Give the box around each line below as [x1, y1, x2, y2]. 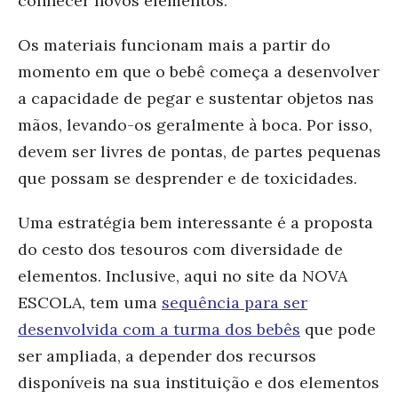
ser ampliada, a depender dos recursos [18, 345, 316, 366]
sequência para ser [162, 291, 307, 313]
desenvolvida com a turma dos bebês [18, 318, 300, 339]
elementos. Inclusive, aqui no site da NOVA [18, 265, 347, 286]
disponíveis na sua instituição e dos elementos [18, 371, 379, 393]
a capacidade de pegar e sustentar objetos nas [18, 87, 374, 108]
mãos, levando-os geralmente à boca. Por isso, [18, 114, 372, 135]
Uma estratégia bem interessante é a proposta [18, 211, 373, 233]
